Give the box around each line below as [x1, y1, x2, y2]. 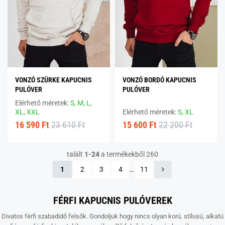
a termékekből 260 [99, 150, 158, 158]
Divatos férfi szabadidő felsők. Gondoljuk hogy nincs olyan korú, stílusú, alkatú [2, 212, 223, 220]
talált [66, 150, 84, 158]
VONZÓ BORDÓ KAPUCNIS [123, 75, 196, 84]
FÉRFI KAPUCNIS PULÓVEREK [53, 194, 172, 206]
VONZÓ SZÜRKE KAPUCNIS [15, 75, 92, 84]
